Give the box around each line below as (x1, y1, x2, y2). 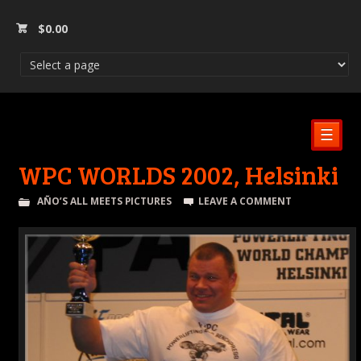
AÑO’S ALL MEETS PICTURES (36, 193, 172, 208)
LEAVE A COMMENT (198, 193, 293, 208)
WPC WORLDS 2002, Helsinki (18, 156, 338, 192)
